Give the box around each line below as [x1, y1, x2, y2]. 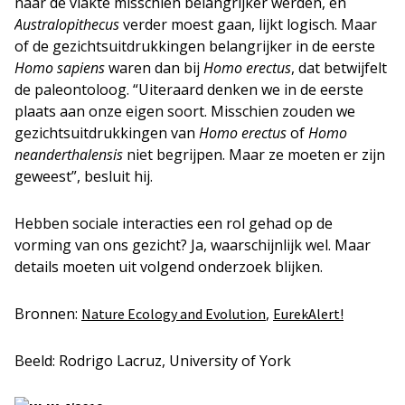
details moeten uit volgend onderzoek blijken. [14, 257, 323, 277]
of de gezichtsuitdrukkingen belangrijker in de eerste [14, 36, 375, 56]
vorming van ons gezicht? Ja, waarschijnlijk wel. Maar [14, 235, 371, 255]
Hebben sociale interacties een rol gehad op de [14, 213, 333, 233]
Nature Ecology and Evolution [81, 305, 266, 323]
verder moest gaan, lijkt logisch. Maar [119, 14, 377, 34]
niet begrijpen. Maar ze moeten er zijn [123, 145, 385, 165]
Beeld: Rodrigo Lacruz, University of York [14, 351, 291, 371]
